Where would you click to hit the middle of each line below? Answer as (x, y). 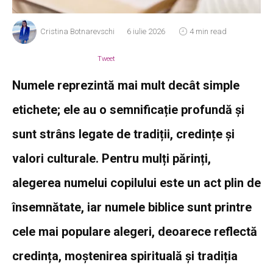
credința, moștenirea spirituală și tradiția (125, 256)
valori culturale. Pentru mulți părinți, (112, 159)
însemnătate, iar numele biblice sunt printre (132, 207)
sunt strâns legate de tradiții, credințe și (123, 134)
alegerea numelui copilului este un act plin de (136, 183)
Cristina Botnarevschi (77, 31)
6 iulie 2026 (146, 31)
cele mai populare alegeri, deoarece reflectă (135, 232)
